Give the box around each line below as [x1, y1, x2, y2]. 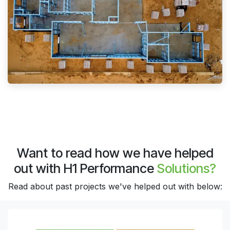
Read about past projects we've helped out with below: [8, 181, 222, 192]
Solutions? [157, 161, 216, 177]
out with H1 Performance [14, 161, 157, 177]
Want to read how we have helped [16, 145, 214, 161]
